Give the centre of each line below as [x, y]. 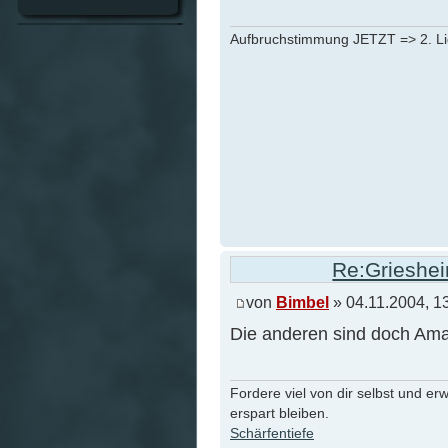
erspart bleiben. [279, 412]
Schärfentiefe [272, 432]
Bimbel [302, 301]
